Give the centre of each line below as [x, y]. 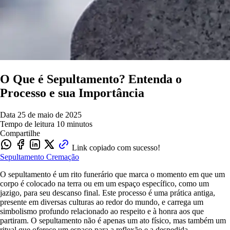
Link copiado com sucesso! [116, 147]
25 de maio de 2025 [50, 114]
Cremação [63, 157]
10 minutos [74, 124]
